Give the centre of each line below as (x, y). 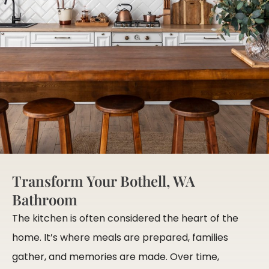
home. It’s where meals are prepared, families (120, 237)
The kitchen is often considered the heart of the (125, 218)
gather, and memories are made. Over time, (116, 256)
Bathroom (45, 199)
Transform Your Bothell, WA (104, 180)
